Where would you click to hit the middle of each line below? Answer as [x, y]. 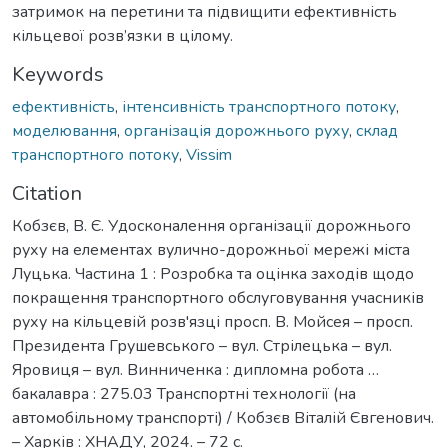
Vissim [209, 154]
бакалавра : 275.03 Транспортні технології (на [184, 393]
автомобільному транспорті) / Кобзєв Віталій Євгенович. [223, 417]
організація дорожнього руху [236, 130]
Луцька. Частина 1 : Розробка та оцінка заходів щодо [213, 273]
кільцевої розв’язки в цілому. [122, 35]
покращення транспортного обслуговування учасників [218, 297]
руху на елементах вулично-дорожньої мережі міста [211, 249]
